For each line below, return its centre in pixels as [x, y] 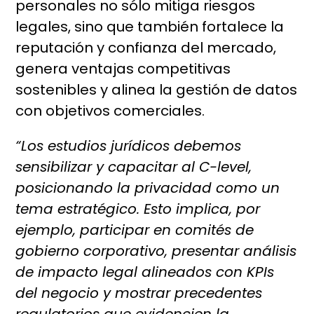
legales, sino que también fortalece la [150, 27]
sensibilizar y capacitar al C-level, [134, 167]
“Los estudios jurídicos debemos [129, 146]
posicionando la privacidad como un [148, 188]
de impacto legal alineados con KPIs [145, 272]
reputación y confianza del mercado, [146, 48]
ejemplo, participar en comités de [135, 230]
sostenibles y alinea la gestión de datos [157, 90]
